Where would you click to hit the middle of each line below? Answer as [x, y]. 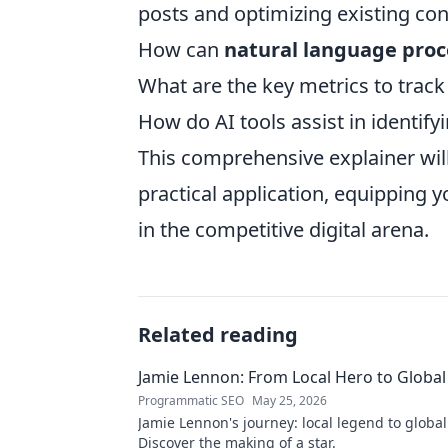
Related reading [218, 334]
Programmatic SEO [191, 400]
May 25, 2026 [289, 400]
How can [181, 49]
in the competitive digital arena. [283, 229]
